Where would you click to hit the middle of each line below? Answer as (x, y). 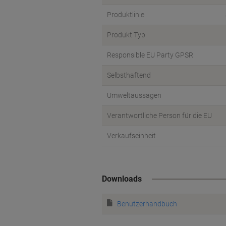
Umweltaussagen (134, 95)
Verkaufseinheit (131, 136)
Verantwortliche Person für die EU (159, 116)
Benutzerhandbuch (147, 204)
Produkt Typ (126, 35)
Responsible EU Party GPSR (150, 55)
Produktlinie (126, 15)
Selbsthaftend (129, 75)
